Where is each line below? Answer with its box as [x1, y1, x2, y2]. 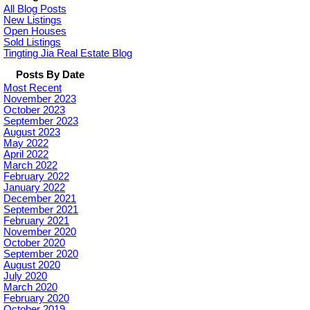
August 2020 [3, 259, 60, 271]
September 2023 [3, 116, 78, 127]
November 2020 [3, 226, 76, 238]
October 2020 [3, 237, 65, 249]
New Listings [3, 15, 62, 26]
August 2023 [3, 127, 60, 138]
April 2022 [3, 149, 48, 161]
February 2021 [3, 215, 69, 227]
